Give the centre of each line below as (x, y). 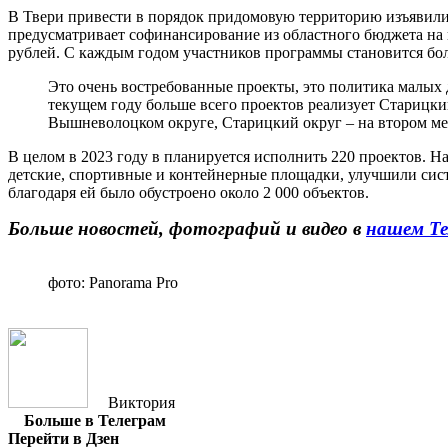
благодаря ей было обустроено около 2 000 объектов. (188, 192)
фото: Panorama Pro (113, 282)
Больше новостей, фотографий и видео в (187, 228)
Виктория (141, 402)
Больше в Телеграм (95, 420)
